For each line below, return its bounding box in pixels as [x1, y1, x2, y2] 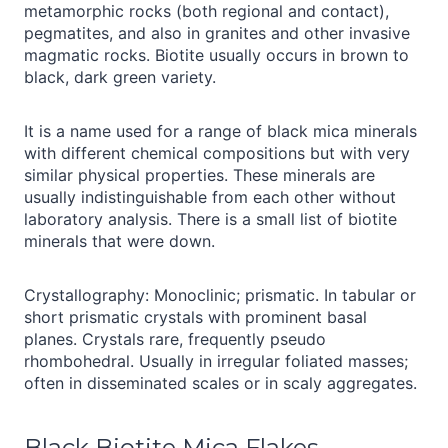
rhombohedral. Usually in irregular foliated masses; [24, 350, 408, 371]
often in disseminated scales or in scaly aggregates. [24, 372, 417, 393]
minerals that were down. [24, 230, 215, 251]
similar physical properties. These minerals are [24, 164, 375, 185]
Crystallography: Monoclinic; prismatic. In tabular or [24, 284, 416, 305]
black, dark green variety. [24, 66, 216, 87]
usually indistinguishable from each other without [24, 186, 396, 207]
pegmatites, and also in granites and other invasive [24, 22, 410, 43]
